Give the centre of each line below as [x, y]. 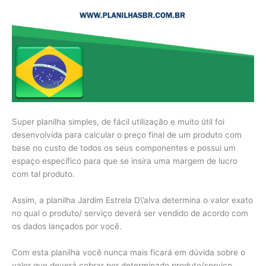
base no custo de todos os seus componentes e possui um [124, 148]
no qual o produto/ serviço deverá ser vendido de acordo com [130, 213]
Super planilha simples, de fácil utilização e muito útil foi [118, 122]
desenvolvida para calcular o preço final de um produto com [127, 135]
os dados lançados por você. [67, 226]
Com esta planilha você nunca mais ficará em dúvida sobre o [129, 252]
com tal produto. [43, 174]
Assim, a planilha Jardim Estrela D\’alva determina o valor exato [132, 200]
